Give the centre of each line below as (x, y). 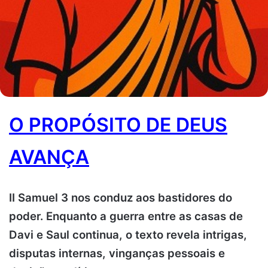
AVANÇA (49, 157)
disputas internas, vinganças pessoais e (117, 253)
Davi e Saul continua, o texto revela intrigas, (128, 234)
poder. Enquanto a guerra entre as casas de (126, 216)
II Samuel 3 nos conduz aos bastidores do (121, 197)
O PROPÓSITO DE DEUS (118, 124)
